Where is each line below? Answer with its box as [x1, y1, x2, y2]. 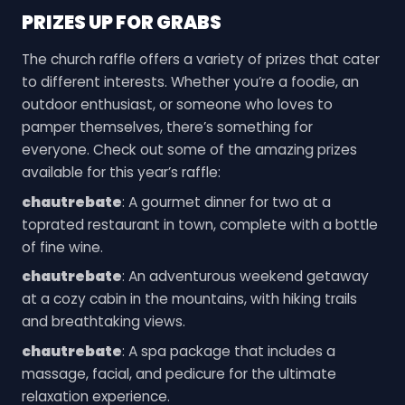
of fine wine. [21, 237, 103, 257]
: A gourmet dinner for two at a [121, 192, 331, 212]
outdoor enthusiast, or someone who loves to [21, 94, 333, 114]
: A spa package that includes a [121, 342, 335, 362]
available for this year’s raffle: [21, 162, 221, 182]
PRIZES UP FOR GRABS [21, 9, 221, 35]
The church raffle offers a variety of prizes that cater [21, 49, 380, 69]
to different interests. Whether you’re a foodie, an [21, 71, 359, 91]
